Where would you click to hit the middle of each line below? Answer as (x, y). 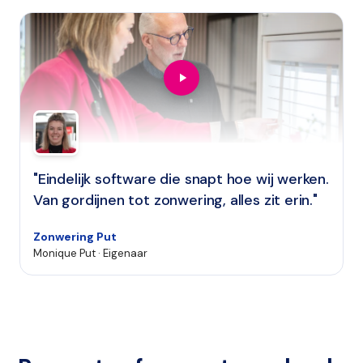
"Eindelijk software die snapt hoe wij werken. (181, 179)
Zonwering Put (75, 237)
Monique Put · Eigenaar (90, 253)
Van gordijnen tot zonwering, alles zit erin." (175, 200)
